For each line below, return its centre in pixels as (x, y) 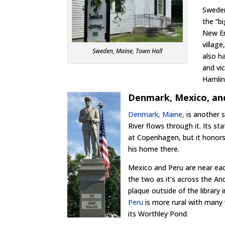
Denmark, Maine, (156, 114)
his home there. (154, 149)
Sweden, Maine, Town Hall (128, 51)
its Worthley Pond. (158, 214)
